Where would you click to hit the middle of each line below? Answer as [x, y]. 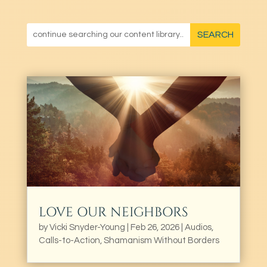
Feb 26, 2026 [155, 227]
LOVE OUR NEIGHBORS [113, 212]
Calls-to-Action [69, 240]
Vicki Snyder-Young [87, 227]
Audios [198, 227]
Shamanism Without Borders [161, 240]
